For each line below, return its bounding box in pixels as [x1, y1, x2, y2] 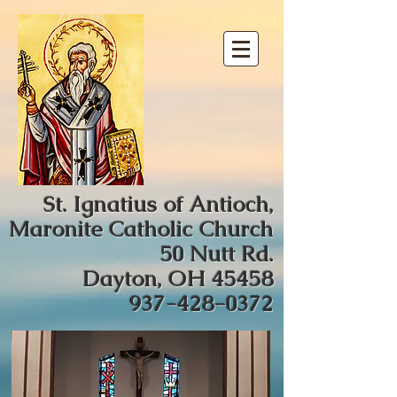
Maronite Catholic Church [10, 214, 274, 243]
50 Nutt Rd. [160, 239, 274, 268]
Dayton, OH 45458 [77, 264, 274, 292]
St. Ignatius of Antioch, [43, 190, 274, 218]
